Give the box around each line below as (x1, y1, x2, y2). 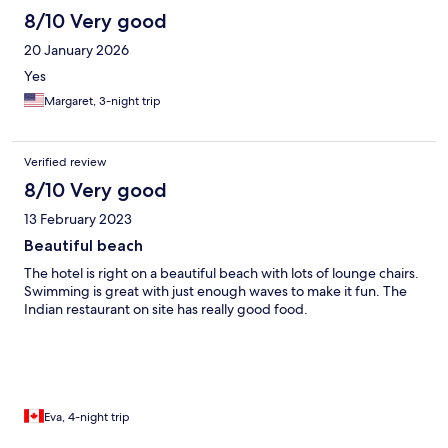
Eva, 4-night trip (44, 409, 130, 426)
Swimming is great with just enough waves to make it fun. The (24, 282, 407, 301)
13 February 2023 (24, 210, 132, 229)
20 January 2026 (24, 41, 129, 60)
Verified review (24, 154, 107, 171)
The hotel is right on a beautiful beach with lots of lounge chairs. (24, 264, 419, 283)
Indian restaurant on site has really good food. (24, 300, 308, 319)
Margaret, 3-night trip (44, 93, 161, 110)
